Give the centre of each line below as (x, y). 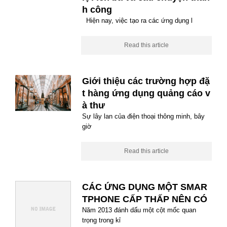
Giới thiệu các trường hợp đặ (146, 81)
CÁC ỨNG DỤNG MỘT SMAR (145, 187)
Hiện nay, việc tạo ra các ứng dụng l (137, 21)
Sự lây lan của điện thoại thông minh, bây (143, 116)
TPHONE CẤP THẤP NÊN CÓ (145, 199)
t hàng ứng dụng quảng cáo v (146, 93)
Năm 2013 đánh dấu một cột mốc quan (139, 210)
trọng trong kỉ (101, 220)
